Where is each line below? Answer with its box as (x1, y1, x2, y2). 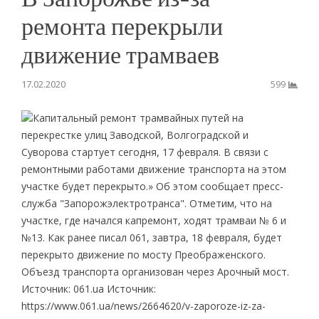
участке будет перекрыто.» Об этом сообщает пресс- (21, 179, 283, 193)
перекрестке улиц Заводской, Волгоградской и (21, 127, 249, 142)
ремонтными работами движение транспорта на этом (21, 162, 286, 176)
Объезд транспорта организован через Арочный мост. (21, 264, 289, 278)
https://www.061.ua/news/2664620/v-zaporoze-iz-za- (21, 298, 266, 313)
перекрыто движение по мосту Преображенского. (21, 247, 266, 261)
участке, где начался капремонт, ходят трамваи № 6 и (21, 213, 286, 227)
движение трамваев (21, 38, 219, 69)
